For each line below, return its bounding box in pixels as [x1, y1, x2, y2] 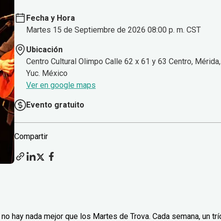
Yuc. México [26, 69, 68, 78]
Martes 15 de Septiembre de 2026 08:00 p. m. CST [26, 25, 201, 35]
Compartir [14, 132, 48, 142]
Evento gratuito [26, 100, 84, 110]
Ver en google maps [26, 80, 96, 90]
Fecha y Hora [26, 13, 75, 23]
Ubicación [26, 45, 63, 55]
